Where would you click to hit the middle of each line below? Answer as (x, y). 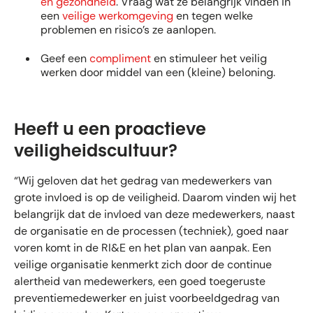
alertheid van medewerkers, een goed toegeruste (140, 282)
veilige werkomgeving (118, 16)
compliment (120, 58)
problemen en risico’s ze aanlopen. (128, 30)
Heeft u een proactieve (110, 129)
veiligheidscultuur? (96, 151)
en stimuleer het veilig (209, 58)
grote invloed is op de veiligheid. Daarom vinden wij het (155, 198)
